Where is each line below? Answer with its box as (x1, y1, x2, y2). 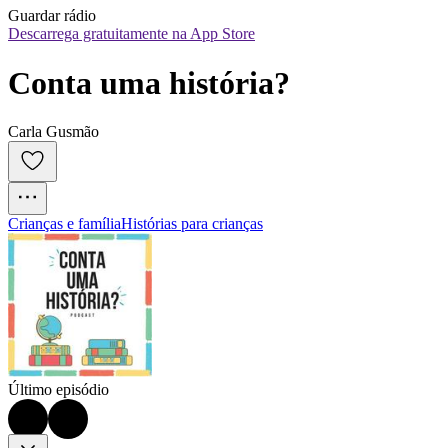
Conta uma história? (8, 64, 290, 101)
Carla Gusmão (8, 123, 99, 141)
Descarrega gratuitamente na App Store (8, 25, 255, 43)
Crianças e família (8, 215, 121, 233)
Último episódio (8, 381, 109, 399)
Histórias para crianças (121, 215, 263, 233)
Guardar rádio (8, 7, 96, 25)
